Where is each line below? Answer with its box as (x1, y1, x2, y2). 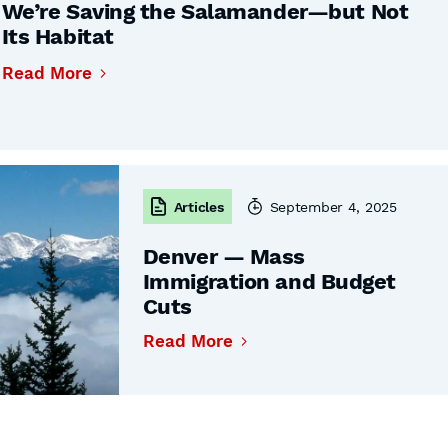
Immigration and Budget (142, 269, 397, 294)
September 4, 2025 (269, 198, 397, 215)
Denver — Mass (142, 244, 306, 269)
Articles (173, 198, 224, 215)
